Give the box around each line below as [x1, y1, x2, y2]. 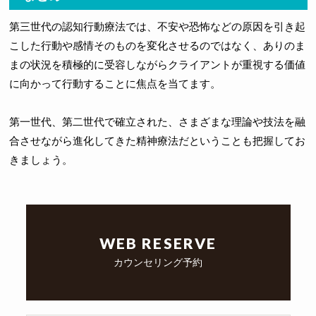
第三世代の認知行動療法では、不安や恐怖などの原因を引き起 [8, 20, 305, 33]
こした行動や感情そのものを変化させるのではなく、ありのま [8, 39, 305, 52]
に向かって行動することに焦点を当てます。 [8, 78, 221, 90]
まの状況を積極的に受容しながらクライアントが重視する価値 [8, 59, 305, 71]
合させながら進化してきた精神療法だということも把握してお [8, 135, 305, 147]
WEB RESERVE [99, 234, 217, 253]
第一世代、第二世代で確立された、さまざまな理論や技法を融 [8, 116, 305, 128]
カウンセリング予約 [114, 257, 202, 269]
